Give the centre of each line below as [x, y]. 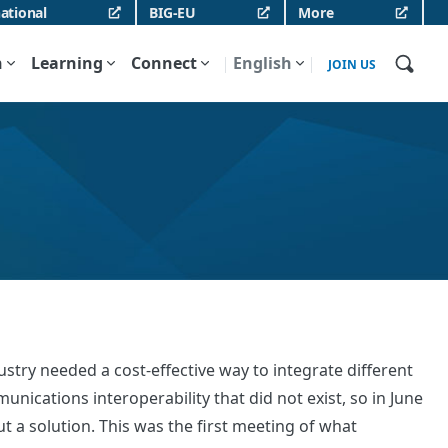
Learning [67, 63]
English [262, 63]
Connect [164, 63]
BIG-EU [172, 12]
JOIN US [352, 64]
